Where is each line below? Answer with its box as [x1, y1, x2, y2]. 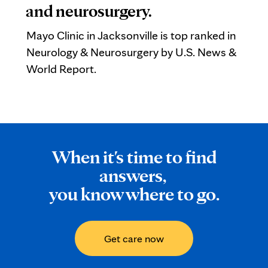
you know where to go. [48, 182, 220, 205]
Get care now [104, 232, 164, 245]
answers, [99, 164, 169, 186]
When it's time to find [51, 145, 217, 167]
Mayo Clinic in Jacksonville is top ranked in [26, 28, 236, 42]
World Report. [26, 62, 96, 76]
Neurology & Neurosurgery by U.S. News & [26, 45, 236, 59]
